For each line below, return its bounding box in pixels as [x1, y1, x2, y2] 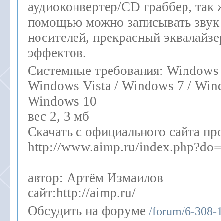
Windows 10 [28, 94, 97, 109]
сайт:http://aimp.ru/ [28, 185, 136, 200]
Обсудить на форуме [28, 203, 149, 218]
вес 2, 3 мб [28, 109, 89, 124]
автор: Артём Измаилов [28, 170, 163, 185]
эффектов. [28, 45, 86, 60]
